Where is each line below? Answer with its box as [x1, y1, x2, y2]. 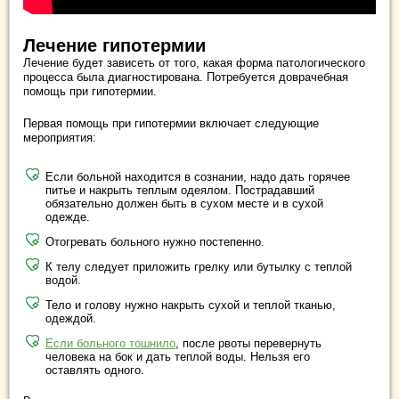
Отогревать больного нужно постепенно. [45, 234, 265, 248]
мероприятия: [23, 130, 96, 144]
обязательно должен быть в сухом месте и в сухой [45, 196, 323, 210]
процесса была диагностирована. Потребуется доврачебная [23, 69, 348, 84]
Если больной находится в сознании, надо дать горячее [45, 169, 350, 183]
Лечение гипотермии [23, 35, 206, 55]
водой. [45, 273, 81, 287]
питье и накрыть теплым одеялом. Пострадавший [45, 183, 314, 197]
